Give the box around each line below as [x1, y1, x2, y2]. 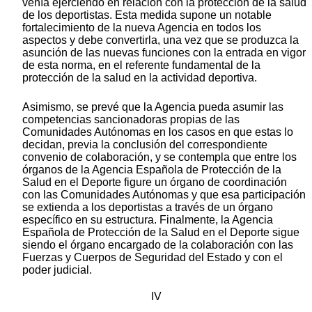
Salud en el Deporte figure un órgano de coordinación [22, 176, 287, 189]
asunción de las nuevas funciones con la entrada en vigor [22, 47, 306, 59]
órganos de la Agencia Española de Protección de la [22, 164, 281, 176]
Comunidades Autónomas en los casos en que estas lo [22, 126, 293, 139]
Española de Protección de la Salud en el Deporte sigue [22, 226, 299, 239]
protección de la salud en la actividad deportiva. [22, 72, 257, 84]
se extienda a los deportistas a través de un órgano [22, 201, 273, 214]
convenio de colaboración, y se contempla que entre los [22, 151, 297, 164]
